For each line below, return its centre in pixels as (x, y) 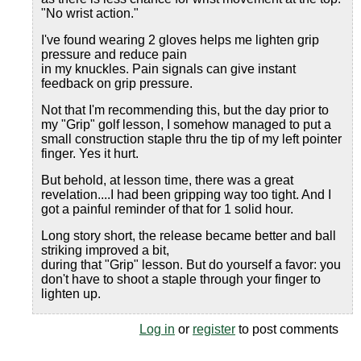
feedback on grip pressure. (117, 83)
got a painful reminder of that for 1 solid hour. (167, 209)
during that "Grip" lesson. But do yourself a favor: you (191, 265)
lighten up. (71, 294)
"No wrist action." (90, 13)
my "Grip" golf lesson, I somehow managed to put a (186, 124)
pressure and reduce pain (114, 54)
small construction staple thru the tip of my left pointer (191, 139)
